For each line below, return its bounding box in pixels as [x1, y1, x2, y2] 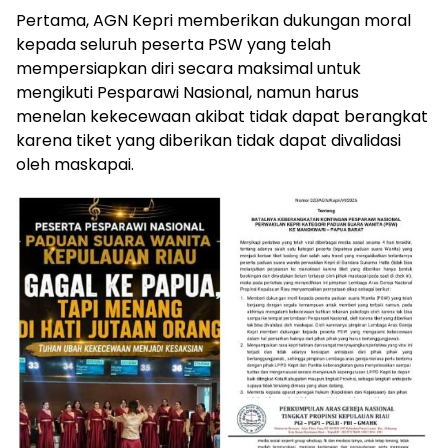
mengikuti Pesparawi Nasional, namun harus [16, 80, 359, 104]
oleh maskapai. [16, 152, 134, 176]
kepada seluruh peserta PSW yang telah [16, 32, 331, 56]
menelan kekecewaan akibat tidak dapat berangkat [16, 104, 428, 128]
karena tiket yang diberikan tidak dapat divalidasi [16, 128, 401, 152]
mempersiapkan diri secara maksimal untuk [16, 56, 361, 80]
